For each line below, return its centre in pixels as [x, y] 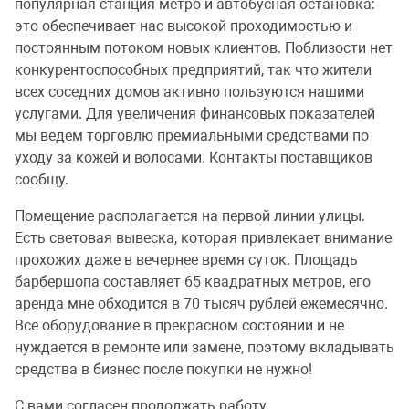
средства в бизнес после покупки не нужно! [165, 370]
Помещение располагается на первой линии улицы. [190, 216]
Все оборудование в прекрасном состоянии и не [179, 326]
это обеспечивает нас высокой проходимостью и [184, 26]
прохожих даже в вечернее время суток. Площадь [186, 260]
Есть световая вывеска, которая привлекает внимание [203, 238]
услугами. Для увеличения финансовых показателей [195, 114]
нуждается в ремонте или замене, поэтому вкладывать [204, 348]
